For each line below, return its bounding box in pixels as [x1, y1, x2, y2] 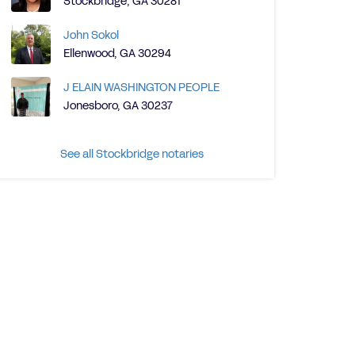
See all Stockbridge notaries [59, 147, 204, 162]
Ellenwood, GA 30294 [63, 46, 171, 61]
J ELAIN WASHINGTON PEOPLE [63, 80, 219, 95]
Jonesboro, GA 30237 [63, 98, 173, 113]
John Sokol [63, 28, 119, 43]
